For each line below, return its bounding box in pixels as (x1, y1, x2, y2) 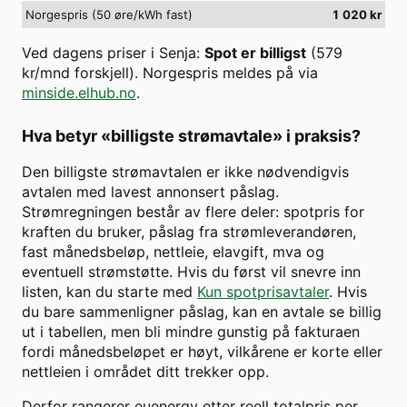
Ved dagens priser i (22, 44, 159, 63)
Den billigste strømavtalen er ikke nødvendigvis (22, 163, 349, 182)
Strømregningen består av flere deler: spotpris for (22, 203, 364, 222)
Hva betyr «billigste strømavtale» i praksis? (22, 126, 361, 146)
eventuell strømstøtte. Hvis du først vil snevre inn (22, 263, 361, 282)
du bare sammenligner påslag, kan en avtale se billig (22, 303, 382, 322)
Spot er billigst (204, 44, 306, 63)
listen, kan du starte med (22, 283, 197, 302)
